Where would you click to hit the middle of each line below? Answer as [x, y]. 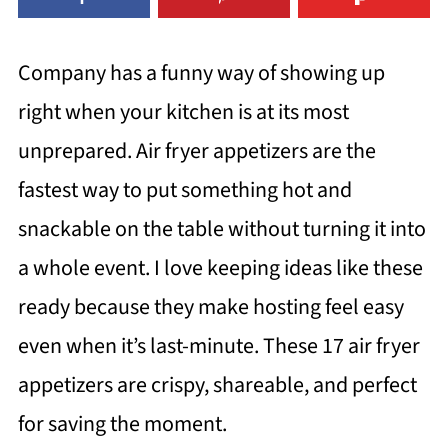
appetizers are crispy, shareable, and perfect [217, 385]
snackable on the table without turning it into [221, 229]
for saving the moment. [122, 424]
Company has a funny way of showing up [201, 73]
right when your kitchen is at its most [183, 112]
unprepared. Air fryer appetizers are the [196, 151]
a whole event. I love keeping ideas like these [220, 268]
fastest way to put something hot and [184, 190]
